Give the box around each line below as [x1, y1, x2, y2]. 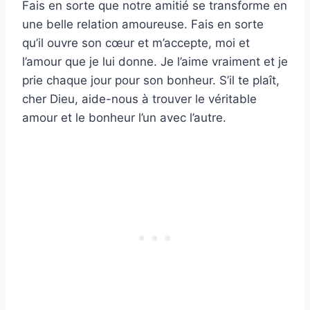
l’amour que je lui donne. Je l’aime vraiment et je [22, 55, 288, 69]
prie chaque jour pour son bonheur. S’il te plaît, [22, 73, 280, 88]
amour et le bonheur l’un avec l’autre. [22, 111, 226, 125]
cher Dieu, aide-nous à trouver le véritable [22, 92, 257, 107]
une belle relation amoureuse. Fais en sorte [22, 17, 264, 32]
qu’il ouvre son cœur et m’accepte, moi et [22, 36, 250, 51]
